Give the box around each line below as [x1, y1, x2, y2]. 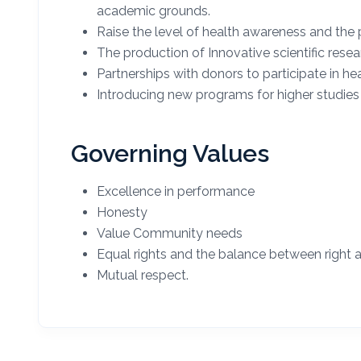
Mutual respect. [97, 267, 189, 283]
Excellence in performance [97, 183, 255, 199]
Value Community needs [97, 225, 243, 241]
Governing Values [71, 139, 269, 168]
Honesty [97, 204, 147, 220]
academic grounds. [97, 2, 210, 19]
